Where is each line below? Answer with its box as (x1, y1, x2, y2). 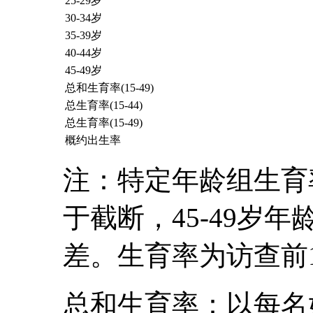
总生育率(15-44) (65, 99, 143, 112)
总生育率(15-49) (65, 117, 143, 129)
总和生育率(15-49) (65, 82, 154, 94)
